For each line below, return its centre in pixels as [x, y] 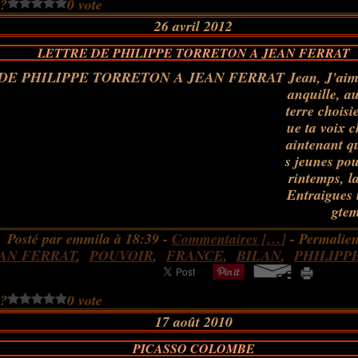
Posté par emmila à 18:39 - [89, 239]
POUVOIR [121, 255]
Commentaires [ [219, 239]
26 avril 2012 [193, 26]
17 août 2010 [193, 322]
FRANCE [195, 255]
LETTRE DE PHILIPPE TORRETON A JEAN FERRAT [193, 53]
